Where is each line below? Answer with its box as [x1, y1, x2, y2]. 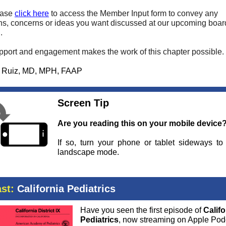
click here [15, 9, 49, 18]
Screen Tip [58, 97, 109, 108]
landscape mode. [58, 148, 119, 156]
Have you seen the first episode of [80, 206, 203, 214]
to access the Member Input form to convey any [49, 9, 218, 18]
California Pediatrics [14, 183, 116, 194]
